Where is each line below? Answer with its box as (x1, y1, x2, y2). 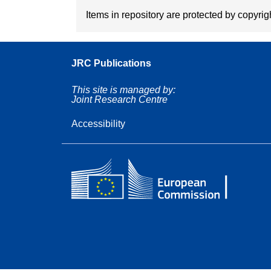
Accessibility (71, 118, 125, 129)
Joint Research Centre (71, 94, 168, 105)
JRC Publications (71, 57, 151, 68)
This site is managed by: (71, 84, 175, 95)
